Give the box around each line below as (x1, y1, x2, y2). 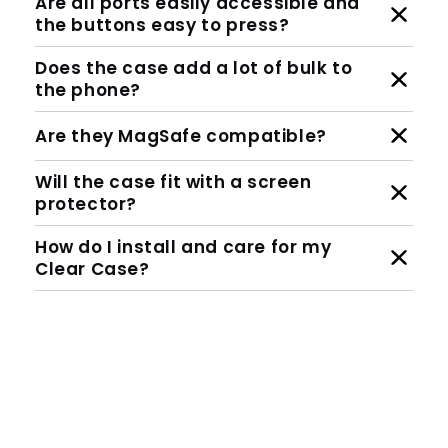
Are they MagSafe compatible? (35, 123, 327, 148)
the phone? (35, 78, 141, 103)
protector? (35, 191, 137, 216)
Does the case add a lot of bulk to (35, 56, 353, 81)
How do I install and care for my (35, 234, 332, 259)
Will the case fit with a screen (35, 169, 312, 194)
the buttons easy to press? (35, 13, 290, 38)
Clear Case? (35, 256, 150, 281)
